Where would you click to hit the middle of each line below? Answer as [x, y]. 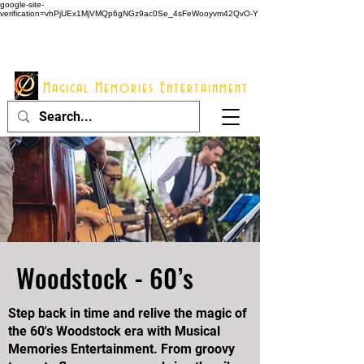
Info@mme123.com [183, 62]
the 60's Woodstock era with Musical [114, 331]
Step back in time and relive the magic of [128, 313]
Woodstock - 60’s [105, 277]
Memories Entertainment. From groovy [121, 349]
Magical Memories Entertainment [146, 89]
